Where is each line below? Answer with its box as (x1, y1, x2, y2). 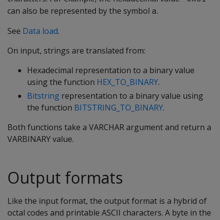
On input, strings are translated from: (7, 45, 145, 56)
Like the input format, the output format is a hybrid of (7, 195, 207, 206)
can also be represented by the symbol (7, 5, 152, 16)
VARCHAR (89, 122, 124, 133)
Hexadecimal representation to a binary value (27, 65, 194, 76)
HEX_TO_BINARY (97, 77, 158, 87)
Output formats (7, 167, 123, 188)
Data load (23, 26, 58, 36)
